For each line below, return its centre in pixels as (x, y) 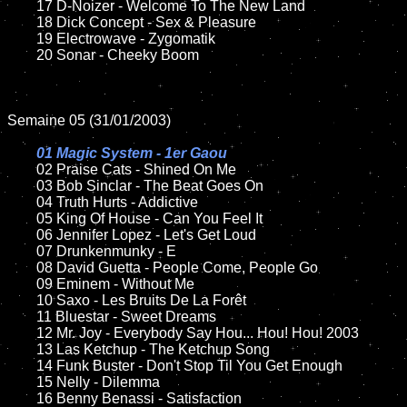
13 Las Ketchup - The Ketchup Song (22, 349)
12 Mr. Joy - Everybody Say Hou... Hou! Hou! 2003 (22, 333)
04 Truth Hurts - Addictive (22, 202)
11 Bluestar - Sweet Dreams (22, 317)
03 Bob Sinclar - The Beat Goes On (22, 186)
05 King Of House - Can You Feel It (22, 218)
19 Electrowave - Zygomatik (22, 39)
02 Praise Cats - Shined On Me (136, 169)
